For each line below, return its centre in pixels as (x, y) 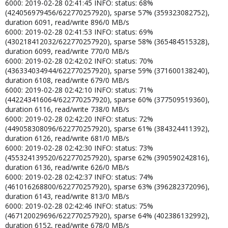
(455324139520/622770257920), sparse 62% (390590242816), (107, 157)
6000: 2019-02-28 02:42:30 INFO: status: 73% (79, 148)
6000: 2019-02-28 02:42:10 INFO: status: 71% (79, 90)
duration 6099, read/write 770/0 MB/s (67, 51)
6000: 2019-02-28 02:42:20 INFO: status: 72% (79, 119)
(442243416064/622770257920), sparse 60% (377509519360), (107, 99)
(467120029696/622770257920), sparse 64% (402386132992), (107, 215)
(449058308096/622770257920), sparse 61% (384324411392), (107, 128)
